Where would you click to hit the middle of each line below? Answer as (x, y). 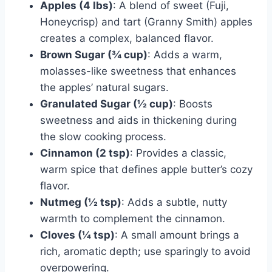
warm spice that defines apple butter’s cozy (146, 169)
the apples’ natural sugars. (104, 87)
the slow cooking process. (103, 136)
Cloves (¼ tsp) (77, 235)
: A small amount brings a (177, 235)
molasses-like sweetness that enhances (138, 71)
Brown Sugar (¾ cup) (94, 54)
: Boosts (193, 104)
